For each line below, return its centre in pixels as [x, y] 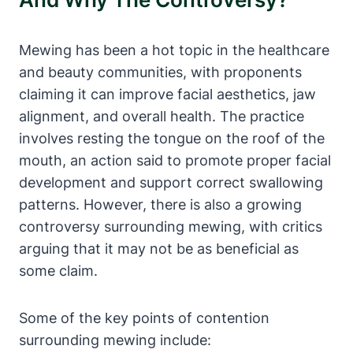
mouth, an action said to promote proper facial [175, 160]
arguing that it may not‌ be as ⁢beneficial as [159, 248]
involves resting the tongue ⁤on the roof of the [172, 138]
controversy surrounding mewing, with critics [171, 226]
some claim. [58, 270]
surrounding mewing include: [115, 340]
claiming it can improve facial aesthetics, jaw [167, 94]
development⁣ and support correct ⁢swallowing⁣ [171, 182]
